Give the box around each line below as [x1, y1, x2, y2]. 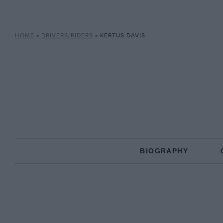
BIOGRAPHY [140, 147, 188, 155]
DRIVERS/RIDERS [41, 32, 93, 39]
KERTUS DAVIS [100, 32, 145, 39]
